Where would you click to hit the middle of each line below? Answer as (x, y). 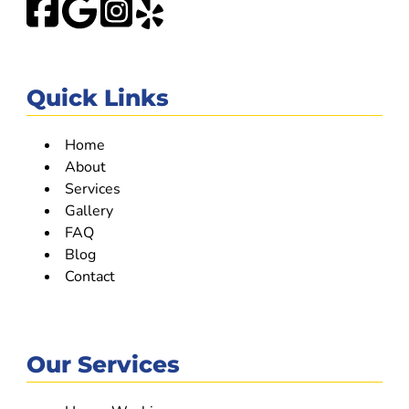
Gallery (89, 211)
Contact (89, 277)
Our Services (103, 365)
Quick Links (97, 98)
